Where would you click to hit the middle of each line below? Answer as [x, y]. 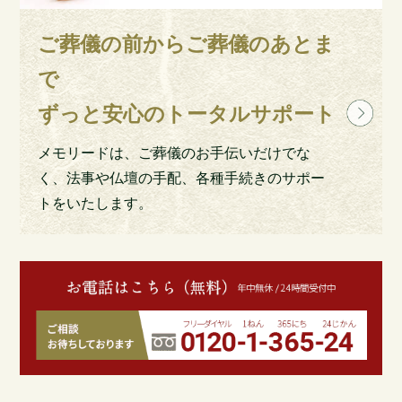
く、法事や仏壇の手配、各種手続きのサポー [182, 179]
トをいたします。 [96, 204]
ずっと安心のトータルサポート [187, 115]
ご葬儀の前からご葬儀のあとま [187, 45]
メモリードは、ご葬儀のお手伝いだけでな [175, 153]
